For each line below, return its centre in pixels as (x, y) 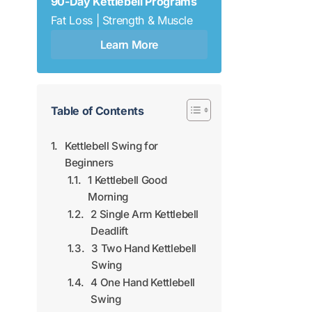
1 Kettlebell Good (127, 180)
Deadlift (109, 231)
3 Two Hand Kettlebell (144, 248)
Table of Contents (97, 110)
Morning (108, 196)
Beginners (89, 162)
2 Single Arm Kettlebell (145, 214)
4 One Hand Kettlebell (143, 282)
